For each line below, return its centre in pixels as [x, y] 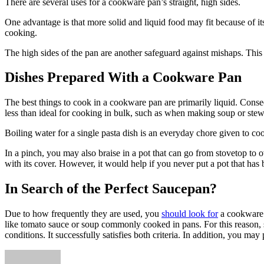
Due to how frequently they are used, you [83, 214]
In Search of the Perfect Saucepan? [111, 189]
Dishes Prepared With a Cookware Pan [123, 77]
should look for [190, 214]
